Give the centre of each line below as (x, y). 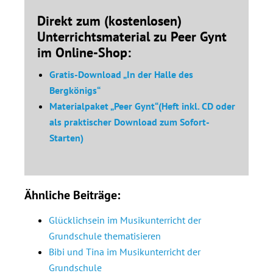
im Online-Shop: (84, 52)
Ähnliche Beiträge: (72, 195)
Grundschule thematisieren (105, 236)
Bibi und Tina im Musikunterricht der (125, 251)
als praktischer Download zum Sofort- (129, 122)
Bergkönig (71, 90)
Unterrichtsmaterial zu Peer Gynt (132, 36)
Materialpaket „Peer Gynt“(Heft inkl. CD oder (142, 106)
